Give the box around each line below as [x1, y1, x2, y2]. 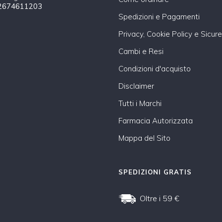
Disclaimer [118, 81, 154, 91]
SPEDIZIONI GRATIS [118, 167, 192, 176]
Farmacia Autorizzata [118, 115, 193, 125]
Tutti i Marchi [118, 98, 162, 108]
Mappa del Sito [118, 133, 170, 143]
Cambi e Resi [118, 46, 164, 56]
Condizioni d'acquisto [118, 63, 191, 73]
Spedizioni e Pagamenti [118, 11, 200, 21]
